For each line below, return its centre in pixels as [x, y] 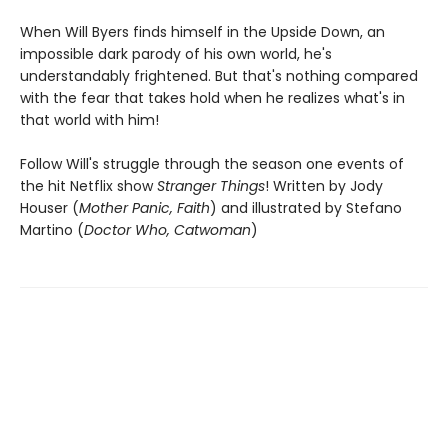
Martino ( [52, 229]
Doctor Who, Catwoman [167, 229]
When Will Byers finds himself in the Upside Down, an [202, 31]
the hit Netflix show [88, 185]
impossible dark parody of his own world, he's [176, 53]
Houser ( [49, 207]
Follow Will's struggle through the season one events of [212, 163]
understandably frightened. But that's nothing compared [219, 75]
